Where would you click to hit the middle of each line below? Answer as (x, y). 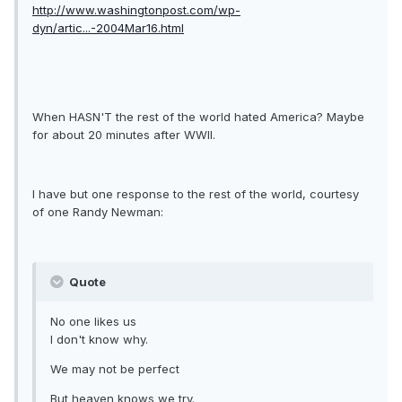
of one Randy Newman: (98, 212)
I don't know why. (99, 340)
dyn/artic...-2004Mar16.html (108, 28)
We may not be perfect (115, 369)
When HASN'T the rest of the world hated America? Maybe (198, 117)
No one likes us (93, 322)
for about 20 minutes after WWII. (124, 135)
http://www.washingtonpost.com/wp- (136, 10)
